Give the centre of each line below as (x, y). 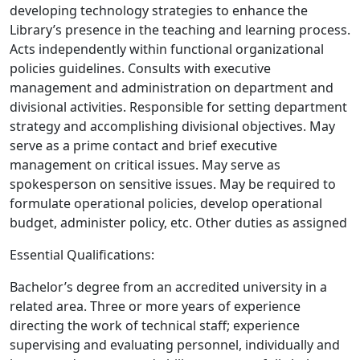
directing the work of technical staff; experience (155, 326)
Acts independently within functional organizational (167, 49)
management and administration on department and (172, 88)
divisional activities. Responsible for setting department (178, 107)
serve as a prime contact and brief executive (143, 146)
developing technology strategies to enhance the (159, 11)
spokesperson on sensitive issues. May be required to (173, 184)
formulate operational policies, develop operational (166, 204)
